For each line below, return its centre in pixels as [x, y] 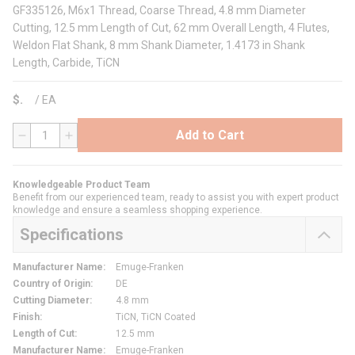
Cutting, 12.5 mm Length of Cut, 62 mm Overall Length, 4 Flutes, [171, 28]
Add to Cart [210, 135]
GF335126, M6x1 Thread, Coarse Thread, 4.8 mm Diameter [159, 11]
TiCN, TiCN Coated [156, 317]
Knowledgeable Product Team [81, 185]
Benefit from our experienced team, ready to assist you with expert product [176, 198]
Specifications [72, 235]
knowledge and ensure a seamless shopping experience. [137, 210]
